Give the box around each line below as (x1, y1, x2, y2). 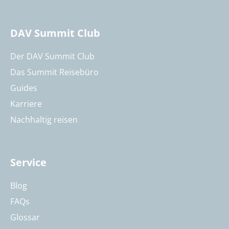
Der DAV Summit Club (10, 50, 95, 62)
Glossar (10, 211, 40, 223)
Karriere (10, 98, 42, 109)
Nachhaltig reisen (10, 113, 78, 125)
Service (10, 155, 47, 169)
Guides (10, 82, 37, 94)
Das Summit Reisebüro (10, 66, 99, 78)
